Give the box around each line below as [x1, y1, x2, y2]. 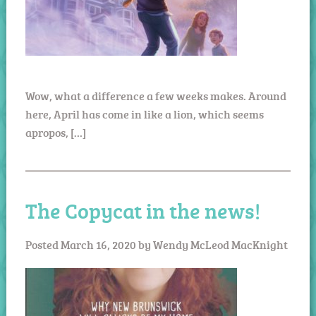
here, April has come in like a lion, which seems [25, 106, 264, 122]
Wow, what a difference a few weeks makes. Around [25, 87, 286, 104]
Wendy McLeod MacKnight [152, 236, 288, 253]
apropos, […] [25, 124, 86, 140]
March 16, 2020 [60, 236, 136, 253]
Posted [25, 236, 61, 253]
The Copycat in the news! [25, 195, 260, 225]
